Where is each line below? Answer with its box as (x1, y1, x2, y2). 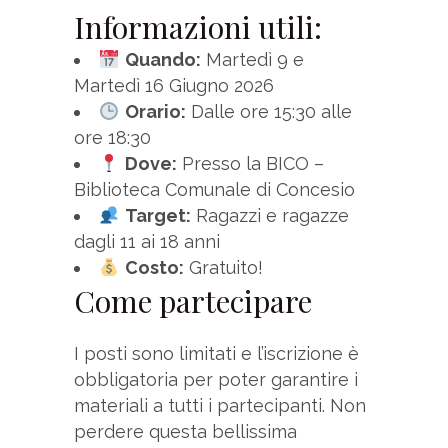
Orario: (124, 101, 186, 123)
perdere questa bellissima (74, 421, 297, 443)
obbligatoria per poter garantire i (74, 369, 358, 391)
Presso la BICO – (176, 153, 324, 175)
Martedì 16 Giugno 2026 (74, 75, 274, 97)
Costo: (124, 257, 184, 279)
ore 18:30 (74, 127, 151, 149)
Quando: (124, 49, 201, 71)
